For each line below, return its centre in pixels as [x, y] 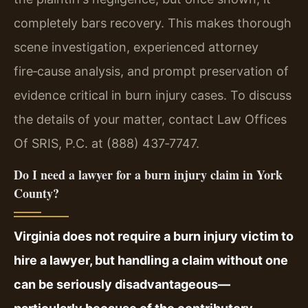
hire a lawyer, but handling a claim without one [151, 260]
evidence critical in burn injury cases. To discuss [153, 96]
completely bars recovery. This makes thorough [153, 23]
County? [36, 193]
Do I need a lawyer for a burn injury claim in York [148, 174]
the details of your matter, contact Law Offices [150, 120]
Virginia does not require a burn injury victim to [154, 236]
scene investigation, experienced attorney [136, 47]
